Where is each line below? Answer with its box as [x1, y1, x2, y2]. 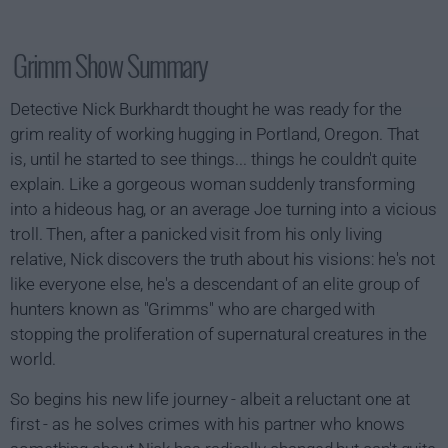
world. [10, 349, 56, 369]
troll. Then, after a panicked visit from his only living [10, 224, 383, 244]
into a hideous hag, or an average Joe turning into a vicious [10, 199, 437, 219]
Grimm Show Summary [13, 45, 208, 86]
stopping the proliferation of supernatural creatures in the [10, 324, 428, 344]
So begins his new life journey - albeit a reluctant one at [10, 389, 411, 409]
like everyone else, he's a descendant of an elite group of [10, 274, 421, 294]
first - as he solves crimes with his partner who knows [10, 414, 405, 434]
